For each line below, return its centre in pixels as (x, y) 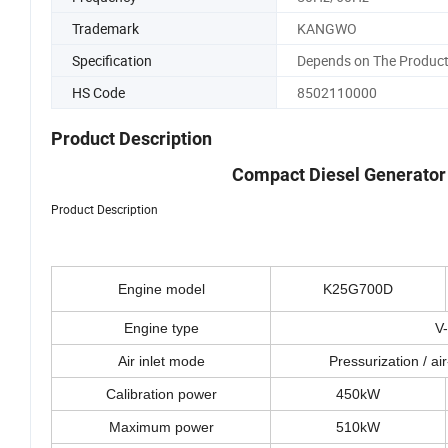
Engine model (161, 289)
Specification (112, 60)
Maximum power (161, 427)
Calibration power (161, 394)
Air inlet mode (161, 361)
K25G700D (358, 289)
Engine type (161, 328)
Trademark (105, 28)
